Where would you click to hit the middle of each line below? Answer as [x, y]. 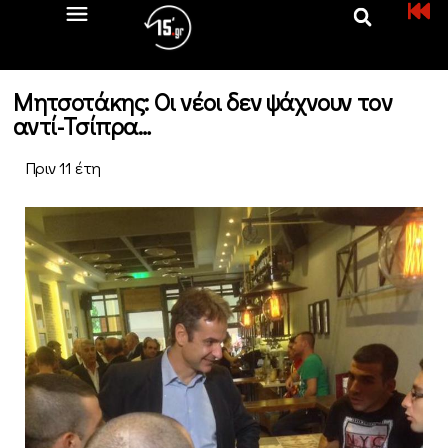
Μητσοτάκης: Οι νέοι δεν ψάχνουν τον [203, 101]
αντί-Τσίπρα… [82, 125]
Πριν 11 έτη [63, 167]
